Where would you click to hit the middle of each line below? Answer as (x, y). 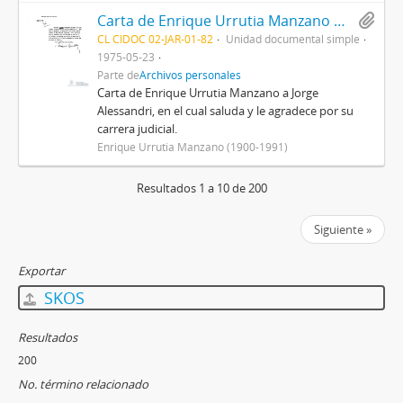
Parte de (119, 75)
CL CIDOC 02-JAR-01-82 (156, 39)
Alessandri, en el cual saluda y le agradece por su (226, 111)
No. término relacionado (83, 384)
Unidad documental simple (293, 39)
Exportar (41, 271)
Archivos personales (191, 75)
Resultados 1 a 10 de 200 (201, 188)
